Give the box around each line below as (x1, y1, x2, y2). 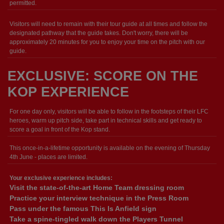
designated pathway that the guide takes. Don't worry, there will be (9, 29, 188, 36)
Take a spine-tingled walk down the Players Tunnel (9, 215, 183, 223)
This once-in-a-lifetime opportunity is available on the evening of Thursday (9, 144, 210, 151)
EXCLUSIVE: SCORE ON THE (7, 68, 198, 83)
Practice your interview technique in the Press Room (9, 194, 188, 202)
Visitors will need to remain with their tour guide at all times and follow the (9, 20, 207, 27)
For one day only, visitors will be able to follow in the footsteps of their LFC (9, 108, 208, 115)
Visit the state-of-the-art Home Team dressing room (9, 183, 184, 191)
